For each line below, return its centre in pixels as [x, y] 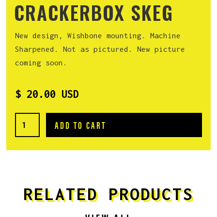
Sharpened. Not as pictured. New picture [100, 49]
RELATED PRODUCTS [108, 194]
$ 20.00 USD [47, 94]
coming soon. [41, 63]
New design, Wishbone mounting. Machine [98, 36]
